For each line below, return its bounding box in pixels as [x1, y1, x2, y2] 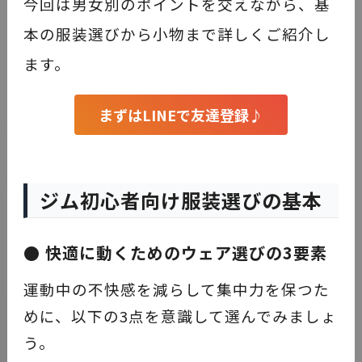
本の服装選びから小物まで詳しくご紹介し [23, 22, 330, 44]
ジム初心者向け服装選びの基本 [39, 185, 322, 214]
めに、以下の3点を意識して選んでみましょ [23, 304, 337, 326]
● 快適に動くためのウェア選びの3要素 [23, 240, 327, 264]
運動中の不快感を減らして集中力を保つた [23, 277, 330, 300]
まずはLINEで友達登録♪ [98, 103, 263, 125]
